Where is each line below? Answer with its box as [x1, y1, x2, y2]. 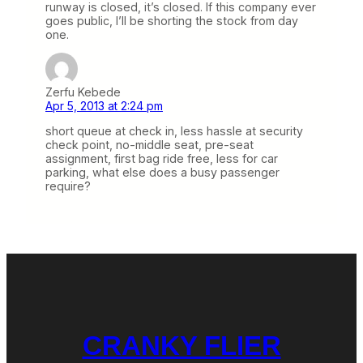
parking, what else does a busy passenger [45, 165, 280, 180]
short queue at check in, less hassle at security [45, 124, 303, 139]
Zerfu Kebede [45, 85, 121, 100]
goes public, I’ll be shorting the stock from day [45, 14, 298, 28]
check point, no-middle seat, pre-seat [45, 138, 254, 152]
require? [45, 179, 91, 194]
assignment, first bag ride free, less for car [45, 152, 278, 166]
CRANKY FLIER [82, 331, 281, 361]
